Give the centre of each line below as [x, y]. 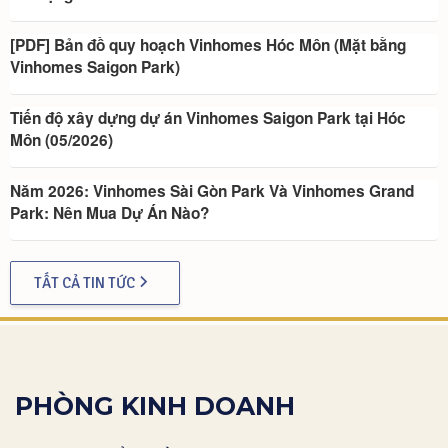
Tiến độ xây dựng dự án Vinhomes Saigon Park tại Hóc [208, 118]
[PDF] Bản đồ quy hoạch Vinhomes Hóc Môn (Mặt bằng [208, 45]
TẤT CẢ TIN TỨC [84, 283]
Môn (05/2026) [61, 140]
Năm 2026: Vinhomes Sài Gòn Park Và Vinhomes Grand [212, 191]
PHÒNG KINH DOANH [155, 406]
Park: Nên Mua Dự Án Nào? [109, 213]
